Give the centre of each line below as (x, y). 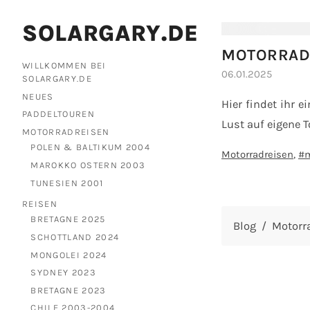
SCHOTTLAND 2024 (75, 237)
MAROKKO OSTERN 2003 (88, 165)
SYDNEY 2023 (63, 273)
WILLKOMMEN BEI (64, 66)
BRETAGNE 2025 (68, 219)
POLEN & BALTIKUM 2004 (91, 147)
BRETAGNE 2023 (69, 290)
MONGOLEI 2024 (69, 255)
